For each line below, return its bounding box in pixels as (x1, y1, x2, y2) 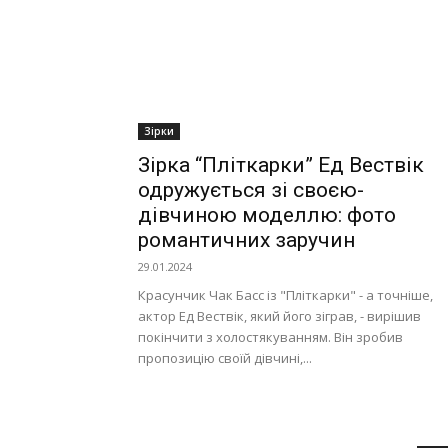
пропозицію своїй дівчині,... (138, 349, 312, 368)
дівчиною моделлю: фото (138, 203, 396, 228)
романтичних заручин (138, 228, 355, 253)
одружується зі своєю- (138, 178, 364, 203)
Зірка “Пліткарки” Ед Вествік (138, 153, 424, 178)
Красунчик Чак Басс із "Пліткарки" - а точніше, (138, 286, 433, 305)
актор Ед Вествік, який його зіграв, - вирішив (138, 307, 421, 326)
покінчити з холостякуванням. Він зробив (138, 328, 403, 347)
